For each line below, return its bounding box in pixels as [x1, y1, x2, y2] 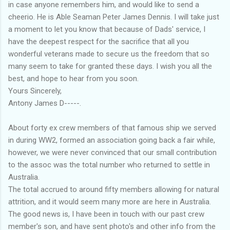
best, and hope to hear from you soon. [8, 73, 139, 83]
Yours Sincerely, [8, 86, 62, 95]
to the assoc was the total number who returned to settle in [8, 160, 210, 169]
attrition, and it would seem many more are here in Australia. [8, 197, 211, 206]
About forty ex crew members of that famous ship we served [8, 123, 216, 132]
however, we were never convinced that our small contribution [8, 147, 217, 157]
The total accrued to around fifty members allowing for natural [8, 184, 219, 194]
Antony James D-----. [8, 98, 81, 108]
